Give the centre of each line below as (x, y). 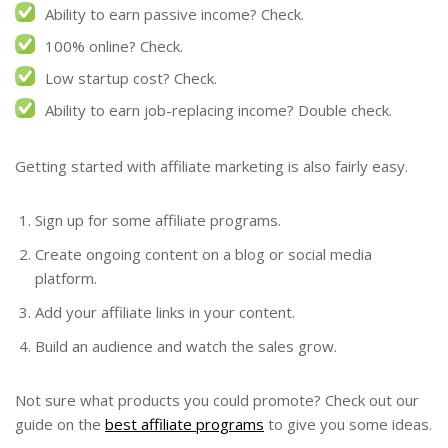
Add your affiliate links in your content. (165, 311)
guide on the (60, 423)
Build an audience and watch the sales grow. (186, 345)
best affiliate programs (184, 423)
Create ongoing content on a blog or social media (203, 253)
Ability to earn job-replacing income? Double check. (218, 110)
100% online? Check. (114, 46)
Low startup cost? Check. (131, 78)
